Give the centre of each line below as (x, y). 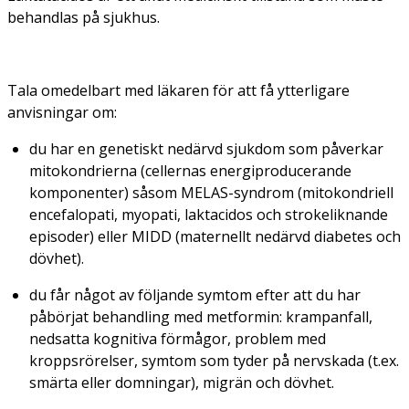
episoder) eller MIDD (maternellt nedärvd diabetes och (215, 236)
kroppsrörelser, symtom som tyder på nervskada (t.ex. (214, 360)
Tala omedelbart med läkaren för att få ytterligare (178, 90)
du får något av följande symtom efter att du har (195, 294)
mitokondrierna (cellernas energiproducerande (190, 170)
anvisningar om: (62, 112)
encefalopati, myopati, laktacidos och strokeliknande (209, 214)
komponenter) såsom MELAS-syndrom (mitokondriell (211, 192)
